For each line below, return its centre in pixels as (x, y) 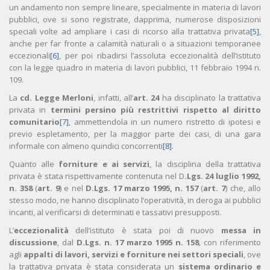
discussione (33, 243)
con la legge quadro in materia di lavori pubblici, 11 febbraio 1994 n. (135, 68)
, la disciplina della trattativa (206, 164)
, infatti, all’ (114, 98)
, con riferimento (230, 243)
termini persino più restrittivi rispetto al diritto (155, 110)
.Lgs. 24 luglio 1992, (223, 176)
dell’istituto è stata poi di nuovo (145, 231)
